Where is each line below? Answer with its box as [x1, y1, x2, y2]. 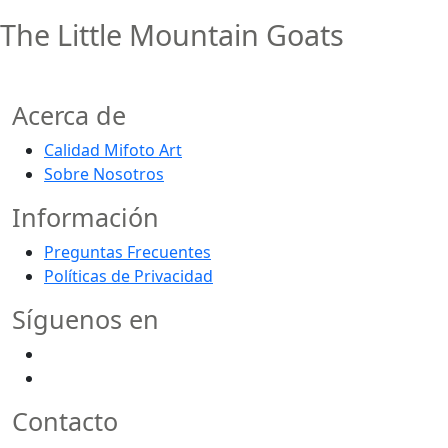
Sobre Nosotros [44, 163, 164, 186]
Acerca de [12, 98, 126, 133]
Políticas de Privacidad [44, 265, 213, 288]
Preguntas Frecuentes [44, 241, 211, 264]
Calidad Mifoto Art [44, 139, 182, 162]
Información [12, 200, 159, 235]
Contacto [12, 404, 118, 439]
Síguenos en [12, 302, 159, 337]
